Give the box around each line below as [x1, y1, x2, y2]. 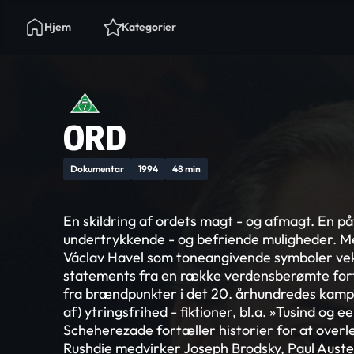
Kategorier [122, 20, 176, 34]
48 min [172, 163, 201, 175]
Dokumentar [70, 163, 124, 175]
